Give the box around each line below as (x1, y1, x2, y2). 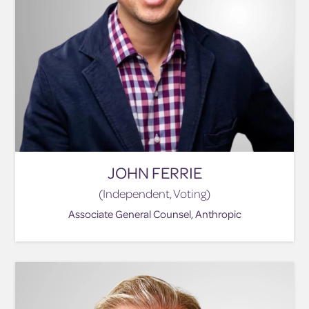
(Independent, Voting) (99, 185, 210, 203)
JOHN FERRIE (107, 161, 202, 185)
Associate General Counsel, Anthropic (68, 206, 241, 222)
